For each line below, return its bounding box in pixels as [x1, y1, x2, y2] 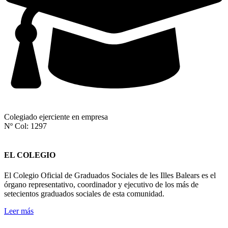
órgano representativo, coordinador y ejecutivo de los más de [4, 180, 198, 189]
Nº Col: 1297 [4, 122, 47, 131]
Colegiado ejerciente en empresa [4, 112, 108, 122]
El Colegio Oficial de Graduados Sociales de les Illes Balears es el [4, 170, 216, 180]
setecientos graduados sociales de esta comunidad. [4, 189, 164, 198]
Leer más [4, 206, 34, 215]
